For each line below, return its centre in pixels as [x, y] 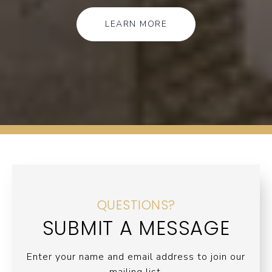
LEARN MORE [136, 24]
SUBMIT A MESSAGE [136, 228]
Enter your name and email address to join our [136, 257]
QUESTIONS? [136, 205]
